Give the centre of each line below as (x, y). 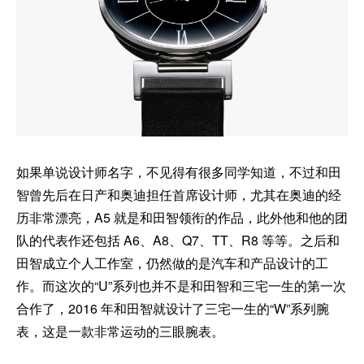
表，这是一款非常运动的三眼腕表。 (120, 331)
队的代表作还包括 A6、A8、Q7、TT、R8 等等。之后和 (178, 240)
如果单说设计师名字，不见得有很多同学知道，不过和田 (179, 171)
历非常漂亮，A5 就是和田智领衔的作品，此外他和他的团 (182, 217)
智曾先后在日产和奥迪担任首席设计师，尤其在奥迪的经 (179, 194)
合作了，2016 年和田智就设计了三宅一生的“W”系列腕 (173, 308)
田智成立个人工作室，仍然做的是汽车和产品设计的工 (172, 262)
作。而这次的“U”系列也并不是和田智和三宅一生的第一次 (181, 285)
